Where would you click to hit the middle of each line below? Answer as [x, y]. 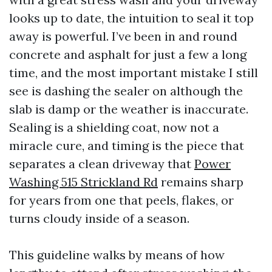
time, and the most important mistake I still [134, 73]
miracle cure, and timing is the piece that [127, 145]
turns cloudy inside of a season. [99, 218]
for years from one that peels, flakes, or [121, 200]
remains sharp [201, 182]
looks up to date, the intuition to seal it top [131, 18]
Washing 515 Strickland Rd [83, 182]
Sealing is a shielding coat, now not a [114, 127]
